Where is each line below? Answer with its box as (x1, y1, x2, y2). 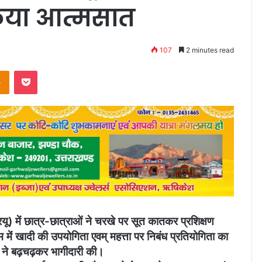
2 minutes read (184, 45, 234, 54)
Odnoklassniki (9, 65, 59, 75)
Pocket (37, 65, 62, 75)
